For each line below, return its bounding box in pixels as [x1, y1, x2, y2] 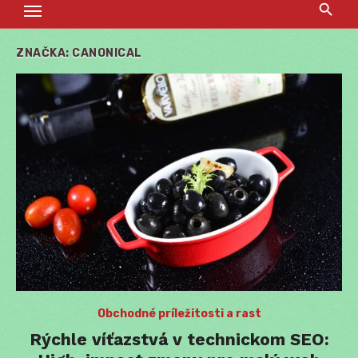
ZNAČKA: [16, 46, 72, 61]
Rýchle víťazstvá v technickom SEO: [29, 329, 329, 350]
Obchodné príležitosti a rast [97, 307, 261, 321]
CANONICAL [72, 46, 142, 61]
